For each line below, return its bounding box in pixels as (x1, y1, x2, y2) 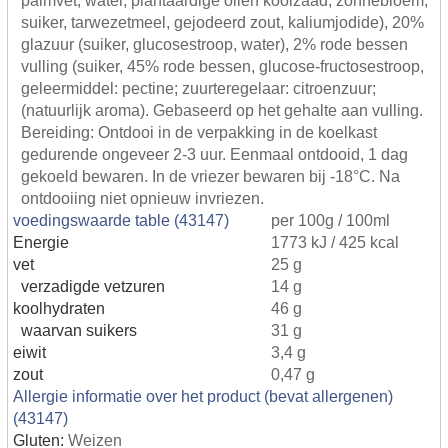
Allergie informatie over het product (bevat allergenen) (13, 386, 393, 405)
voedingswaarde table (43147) (13, 210, 229, 229)
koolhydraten (13, 298, 105, 317)
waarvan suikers (13, 320, 137, 339)
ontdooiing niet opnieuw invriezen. (21, 188, 264, 207)
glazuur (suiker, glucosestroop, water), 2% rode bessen (21, 34, 408, 53)
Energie (13, 232, 69, 251)
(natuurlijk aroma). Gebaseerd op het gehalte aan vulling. (21, 100, 423, 119)
